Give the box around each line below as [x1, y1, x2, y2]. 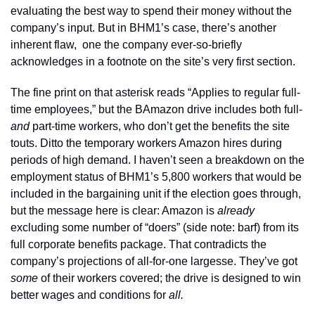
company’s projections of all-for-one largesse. [11, 255, 236, 267]
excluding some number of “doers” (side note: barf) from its [11, 221, 299, 233]
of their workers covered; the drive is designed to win [41, 272, 301, 284]
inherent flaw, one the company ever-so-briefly [11, 39, 242, 51]
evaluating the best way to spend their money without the [11, 5, 292, 17]
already [217, 205, 255, 217]
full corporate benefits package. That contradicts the [11, 238, 266, 250]
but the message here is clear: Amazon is [11, 205, 217, 217]
